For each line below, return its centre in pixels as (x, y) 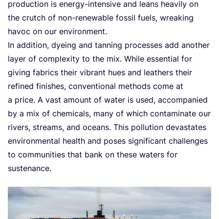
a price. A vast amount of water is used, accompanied (108, 100)
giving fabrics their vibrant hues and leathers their (100, 73)
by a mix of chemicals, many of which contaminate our (109, 114)
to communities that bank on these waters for (93, 155)
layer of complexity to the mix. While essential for (100, 59)
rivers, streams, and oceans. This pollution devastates (107, 127)
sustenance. (30, 168)
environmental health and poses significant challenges (108, 141)
